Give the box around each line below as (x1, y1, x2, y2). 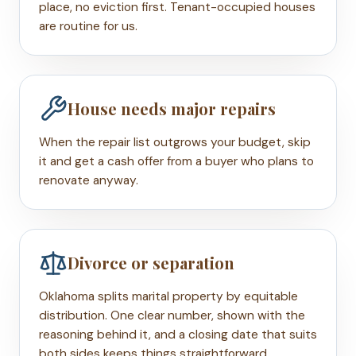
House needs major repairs (68, 98, 276, 120)
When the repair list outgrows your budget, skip (39, 133, 311, 150)
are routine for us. (39, 17, 137, 34)
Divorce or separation (68, 252, 234, 274)
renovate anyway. (39, 172, 138, 188)
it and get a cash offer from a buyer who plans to (39, 153, 314, 169)
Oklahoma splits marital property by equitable (39, 288, 298, 304)
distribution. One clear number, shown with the (39, 307, 305, 323)
